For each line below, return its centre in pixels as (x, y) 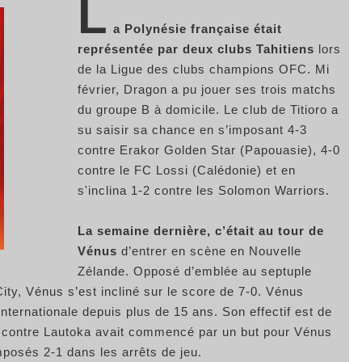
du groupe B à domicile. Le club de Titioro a (208, 109)
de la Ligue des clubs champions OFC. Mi (204, 69)
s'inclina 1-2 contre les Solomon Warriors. (204, 190)
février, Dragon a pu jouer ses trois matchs (207, 89)
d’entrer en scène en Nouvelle (209, 250)
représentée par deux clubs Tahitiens (198, 48)
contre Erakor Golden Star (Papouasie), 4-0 (209, 149)
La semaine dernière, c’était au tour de (201, 230)
